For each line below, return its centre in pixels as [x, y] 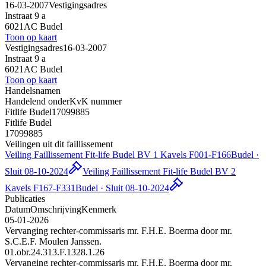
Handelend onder [37, 101]
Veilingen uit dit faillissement [59, 144]
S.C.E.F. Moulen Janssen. [53, 241]
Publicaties [25, 198]
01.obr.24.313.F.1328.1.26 [55, 252]
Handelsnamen [33, 90]
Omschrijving [56, 209]
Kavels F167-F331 [40, 188]
